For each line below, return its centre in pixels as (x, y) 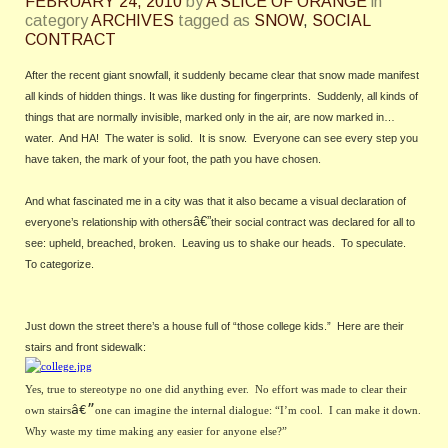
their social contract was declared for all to (313, 222)
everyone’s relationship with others (109, 222)
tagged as (214, 20)
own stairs (48, 410)
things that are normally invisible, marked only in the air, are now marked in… (210, 117)
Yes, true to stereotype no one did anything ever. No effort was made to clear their (216, 389)
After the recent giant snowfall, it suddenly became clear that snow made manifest (222, 75)
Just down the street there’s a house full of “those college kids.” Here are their (214, 326)
